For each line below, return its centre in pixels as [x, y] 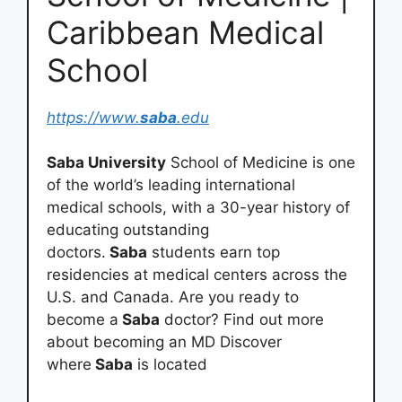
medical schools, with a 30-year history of [198, 207]
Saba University [106, 162]
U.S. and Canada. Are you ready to [173, 297]
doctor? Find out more [242, 319]
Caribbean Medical [185, 32]
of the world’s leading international [171, 185]
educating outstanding [128, 230]
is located [170, 364]
